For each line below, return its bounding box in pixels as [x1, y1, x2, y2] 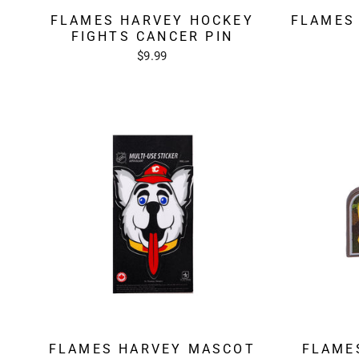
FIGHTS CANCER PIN [71, 28, 233, 44]
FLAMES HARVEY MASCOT [48, 341, 256, 357]
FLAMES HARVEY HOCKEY [50, 12, 254, 28]
